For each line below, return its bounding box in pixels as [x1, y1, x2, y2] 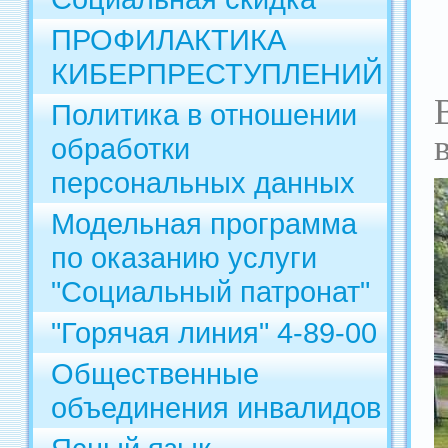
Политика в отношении [51, 98, 357, 131]
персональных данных [51, 166, 355, 199]
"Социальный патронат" [51, 275, 370, 308]
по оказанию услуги [51, 241, 317, 274]
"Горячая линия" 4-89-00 [51, 316, 377, 349]
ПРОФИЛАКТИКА [51, 23, 286, 56]
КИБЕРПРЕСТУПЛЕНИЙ [51, 57, 383, 90]
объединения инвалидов [51, 391, 381, 424]
